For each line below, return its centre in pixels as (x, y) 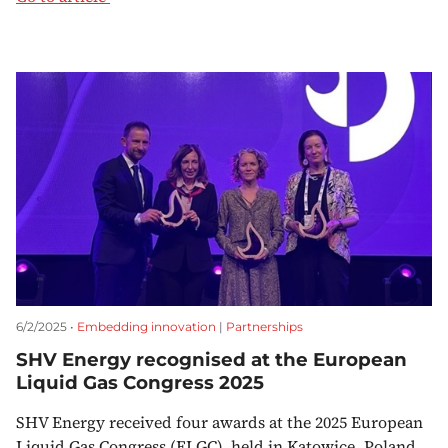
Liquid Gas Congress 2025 (140, 383)
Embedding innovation (146, 327)
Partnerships (264, 327)
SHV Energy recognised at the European (211, 360)
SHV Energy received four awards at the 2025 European (219, 422)
